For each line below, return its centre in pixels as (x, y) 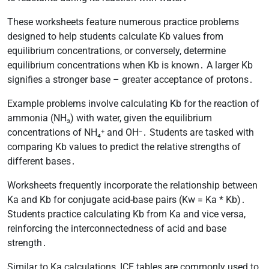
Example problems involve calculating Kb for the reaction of (133, 103)
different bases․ (41, 161)
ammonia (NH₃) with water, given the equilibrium (110, 118)
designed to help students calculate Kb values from (115, 36)
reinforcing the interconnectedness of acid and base (117, 228)
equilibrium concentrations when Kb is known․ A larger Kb (130, 65)
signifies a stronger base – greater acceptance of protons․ (130, 79)
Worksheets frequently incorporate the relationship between (132, 185)
